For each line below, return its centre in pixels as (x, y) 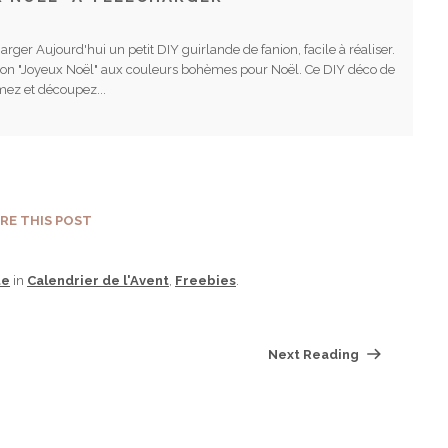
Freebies (205, 281)
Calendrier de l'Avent (98, 281)
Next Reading (315, 355)
